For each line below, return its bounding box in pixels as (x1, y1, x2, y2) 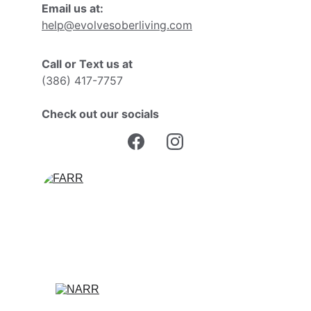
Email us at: (42, 1, 103, 15)
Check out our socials (42, 107, 159, 121)
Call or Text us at (42, 57, 133, 71)
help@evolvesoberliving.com (42, 18, 192, 32)
